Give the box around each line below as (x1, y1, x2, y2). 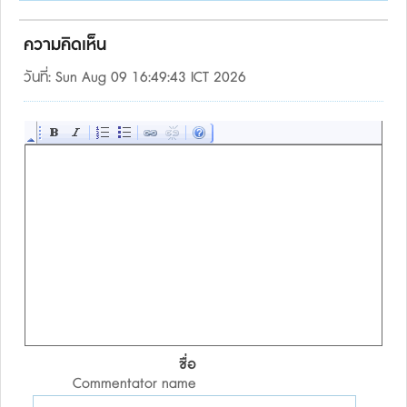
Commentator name (73, 373, 196, 395)
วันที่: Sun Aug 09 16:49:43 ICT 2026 (24, 67, 246, 89)
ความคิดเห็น (24, 34, 106, 58)
